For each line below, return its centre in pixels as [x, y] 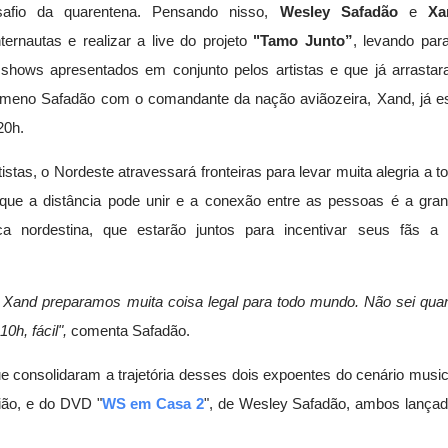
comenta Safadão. [128, 331]
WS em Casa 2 [152, 403]
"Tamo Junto [299, 41]
